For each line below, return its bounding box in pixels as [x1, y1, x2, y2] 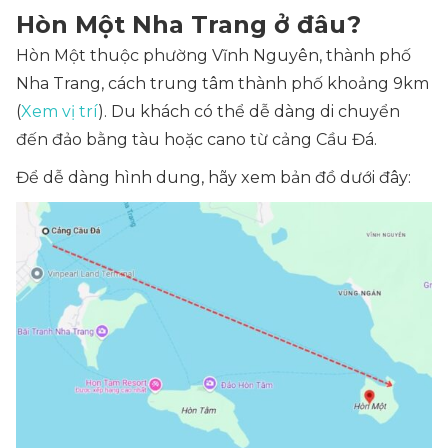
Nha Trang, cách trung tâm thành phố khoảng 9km [16, 74, 429, 93]
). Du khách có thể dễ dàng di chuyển [98, 102, 400, 121]
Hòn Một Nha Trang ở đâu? [16, 10, 361, 39]
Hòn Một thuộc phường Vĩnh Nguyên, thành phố [16, 46, 411, 65]
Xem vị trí [21, 102, 98, 121]
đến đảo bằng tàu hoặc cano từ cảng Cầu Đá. [16, 130, 377, 149]
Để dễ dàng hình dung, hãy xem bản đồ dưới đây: [16, 168, 411, 187]
